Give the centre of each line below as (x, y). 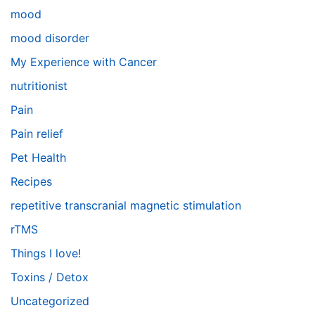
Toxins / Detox (50, 277)
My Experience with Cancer (84, 62)
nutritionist (39, 86)
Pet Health (38, 157)
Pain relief (37, 134)
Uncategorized (50, 301)
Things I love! (46, 253)
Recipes (31, 181)
